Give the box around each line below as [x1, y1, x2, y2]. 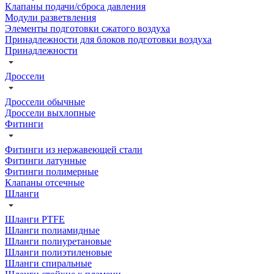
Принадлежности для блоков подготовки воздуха [5, 34, 212, 45]
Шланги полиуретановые [5, 235, 111, 246]
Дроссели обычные [5, 96, 85, 107]
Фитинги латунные [5, 155, 86, 166]
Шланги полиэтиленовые [5, 246, 112, 257]
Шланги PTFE [5, 213, 65, 224]
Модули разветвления [5, 12, 96, 23]
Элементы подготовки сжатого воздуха [5, 23, 170, 34]
